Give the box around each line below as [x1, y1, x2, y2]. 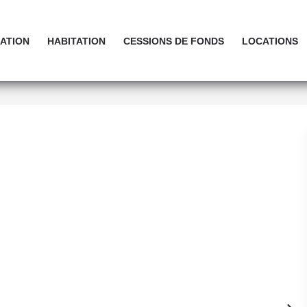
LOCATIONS [242, 35, 298, 47]
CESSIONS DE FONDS [123, 35, 224, 47]
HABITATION [47, 35, 106, 47]
